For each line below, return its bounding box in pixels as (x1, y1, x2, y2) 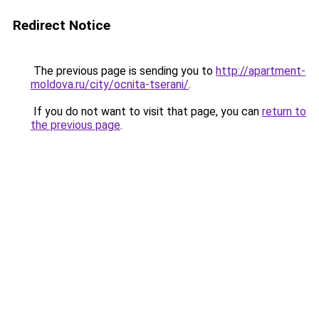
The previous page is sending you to (31, 64, 216, 78)
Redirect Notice (13, 17, 110, 33)
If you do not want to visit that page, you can (31, 105, 262, 118)
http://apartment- (216, 64, 305, 78)
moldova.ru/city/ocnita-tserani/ (31, 78, 189, 91)
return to (262, 105, 306, 118)
